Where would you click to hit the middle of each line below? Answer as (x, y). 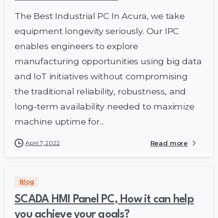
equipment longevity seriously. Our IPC (97, 31)
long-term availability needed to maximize (105, 106)
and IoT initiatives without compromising (101, 76)
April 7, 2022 (43, 143)
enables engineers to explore (77, 46)
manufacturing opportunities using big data (108, 61)
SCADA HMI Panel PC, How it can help (104, 199)
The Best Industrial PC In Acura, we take (100, 16)
